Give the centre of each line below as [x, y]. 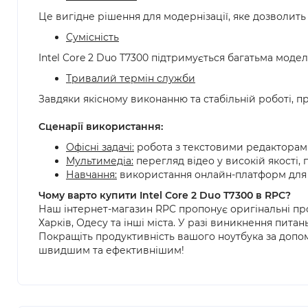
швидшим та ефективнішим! [111, 250]
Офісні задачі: [100, 147]
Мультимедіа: [100, 161]
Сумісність [92, 37]
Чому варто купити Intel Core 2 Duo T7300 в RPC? [165, 195]
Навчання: [91, 175]
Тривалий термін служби [131, 78]
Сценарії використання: [101, 126]
